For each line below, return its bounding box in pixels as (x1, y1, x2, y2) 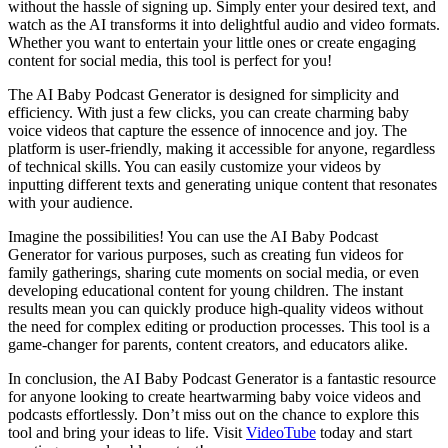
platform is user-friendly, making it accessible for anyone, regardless (8, 139, 435, 157)
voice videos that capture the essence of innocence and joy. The (8, 121, 407, 139)
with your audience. (8, 193, 133, 211)
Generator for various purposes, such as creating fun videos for (8, 245, 403, 263)
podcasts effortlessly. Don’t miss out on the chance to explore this (8, 405, 419, 423)
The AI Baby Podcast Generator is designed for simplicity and (8, 85, 399, 103)
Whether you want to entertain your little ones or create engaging (8, 33, 416, 51)
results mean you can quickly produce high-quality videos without (8, 299, 423, 317)
